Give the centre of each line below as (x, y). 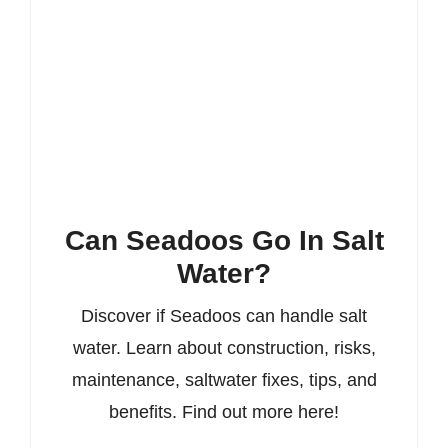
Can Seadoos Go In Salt (224, 240)
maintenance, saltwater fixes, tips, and (224, 379)
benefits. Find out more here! (224, 411)
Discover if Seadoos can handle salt (224, 315)
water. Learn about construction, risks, (224, 347)
